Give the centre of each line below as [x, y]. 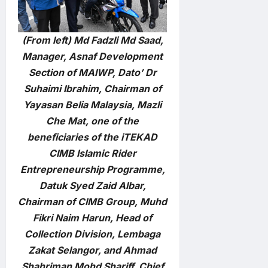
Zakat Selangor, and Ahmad [93, 250]
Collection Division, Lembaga [93, 234]
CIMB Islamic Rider [92, 153]
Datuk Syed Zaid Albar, [92, 186]
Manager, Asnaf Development [93, 57]
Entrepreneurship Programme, [92, 170]
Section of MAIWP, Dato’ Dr [92, 73]
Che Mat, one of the [93, 121]
